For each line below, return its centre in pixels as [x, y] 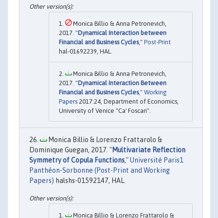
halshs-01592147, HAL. [90, 181]
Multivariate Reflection [149, 150]
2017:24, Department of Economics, [128, 102]
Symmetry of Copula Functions [77, 160]
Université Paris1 [157, 160]
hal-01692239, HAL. [86, 52]
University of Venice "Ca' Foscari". [105, 111]
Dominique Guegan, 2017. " [71, 150]
